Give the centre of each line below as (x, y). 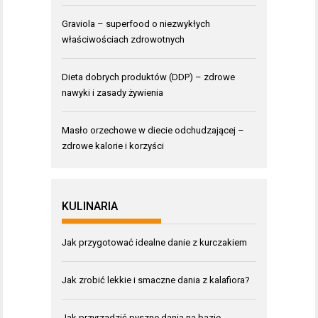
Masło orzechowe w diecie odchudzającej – (153, 130)
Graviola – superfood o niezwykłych (136, 23)
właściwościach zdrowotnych (123, 39)
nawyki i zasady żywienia (113, 92)
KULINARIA (90, 206)
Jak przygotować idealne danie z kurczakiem (154, 242)
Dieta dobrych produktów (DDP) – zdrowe (148, 77)
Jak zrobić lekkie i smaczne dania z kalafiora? (156, 280)
